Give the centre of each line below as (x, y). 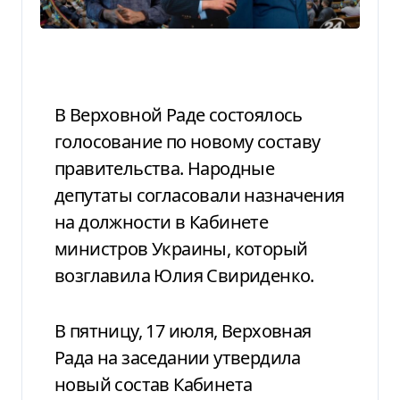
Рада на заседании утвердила (178, 357)
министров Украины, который (181, 248)
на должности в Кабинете (162, 221)
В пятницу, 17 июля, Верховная (60, 330)
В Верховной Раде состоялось (60, 114)
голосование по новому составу (187, 141)
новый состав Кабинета (154, 384)
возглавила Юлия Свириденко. (184, 275)
